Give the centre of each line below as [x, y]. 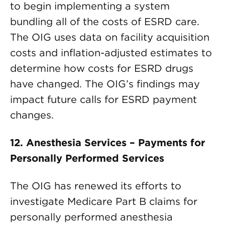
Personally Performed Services [87, 158]
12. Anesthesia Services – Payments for [107, 143]
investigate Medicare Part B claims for [104, 201]
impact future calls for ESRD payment [103, 99]
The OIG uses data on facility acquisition [110, 37]
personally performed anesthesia [91, 217]
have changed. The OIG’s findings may [105, 84]
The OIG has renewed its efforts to [96, 186]
